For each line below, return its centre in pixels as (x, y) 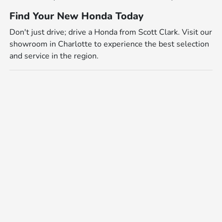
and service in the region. (54, 56)
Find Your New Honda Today (77, 16)
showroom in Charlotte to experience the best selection (110, 44)
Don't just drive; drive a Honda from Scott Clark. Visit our (111, 32)
